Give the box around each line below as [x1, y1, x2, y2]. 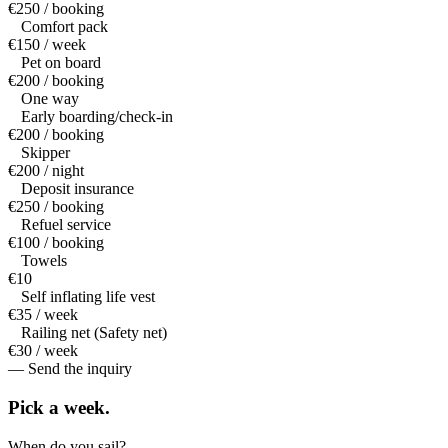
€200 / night [8, 162, 84, 180]
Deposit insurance [21, 180, 134, 198]
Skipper [21, 144, 70, 162]
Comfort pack [21, 18, 108, 36]
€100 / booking [8, 234, 104, 252]
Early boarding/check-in [21, 108, 173, 126]
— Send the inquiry [8, 360, 132, 378]
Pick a [8, 397, 59, 419]
